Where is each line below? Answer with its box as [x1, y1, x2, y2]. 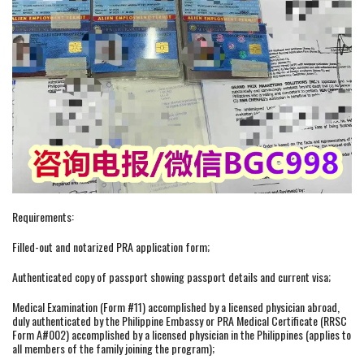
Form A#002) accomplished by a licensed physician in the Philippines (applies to [12, 325, 351, 343]
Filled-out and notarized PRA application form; [12, 237, 210, 255]
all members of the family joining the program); [12, 339, 214, 357]
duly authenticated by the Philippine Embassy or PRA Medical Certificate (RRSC [12, 311, 347, 329]
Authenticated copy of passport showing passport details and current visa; [12, 267, 331, 285]
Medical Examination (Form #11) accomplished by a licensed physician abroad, [12, 297, 340, 315]
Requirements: [12, 207, 74, 225]
